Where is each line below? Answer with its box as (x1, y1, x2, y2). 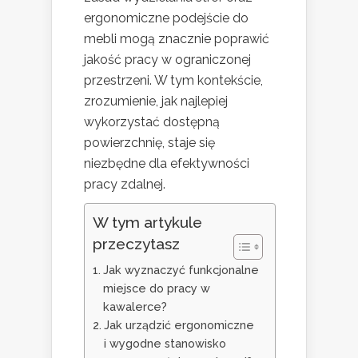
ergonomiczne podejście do (84, 10, 249, 26)
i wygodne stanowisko (103, 336, 226, 351)
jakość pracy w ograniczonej (84, 52, 251, 68)
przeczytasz (93, 235, 180, 253)
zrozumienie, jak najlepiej (84, 93, 228, 109)
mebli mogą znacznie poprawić (84, 31, 269, 47)
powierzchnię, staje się (84, 135, 215, 151)
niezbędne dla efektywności (84, 156, 249, 172)
